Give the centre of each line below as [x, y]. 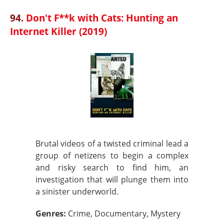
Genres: [52, 213]
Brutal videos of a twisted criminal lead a [112, 143]
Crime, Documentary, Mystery [124, 213]
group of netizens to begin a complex [112, 155]
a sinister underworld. [77, 191]
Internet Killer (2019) [58, 31]
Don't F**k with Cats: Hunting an [102, 18]
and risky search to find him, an [112, 167]
